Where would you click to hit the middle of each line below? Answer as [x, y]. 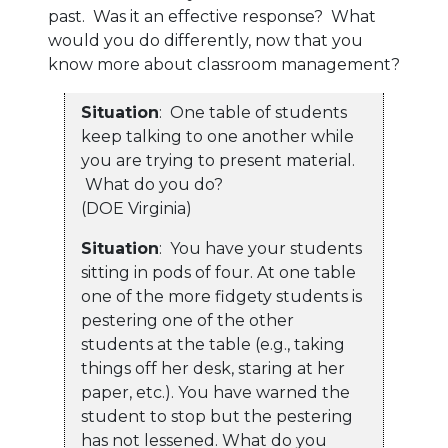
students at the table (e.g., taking [213, 345]
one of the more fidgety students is [221, 297]
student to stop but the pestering [217, 417]
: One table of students [253, 113]
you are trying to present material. [218, 161]
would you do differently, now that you [205, 41]
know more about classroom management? [224, 65]
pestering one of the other [187, 321]
